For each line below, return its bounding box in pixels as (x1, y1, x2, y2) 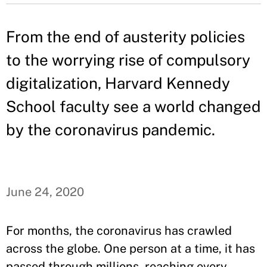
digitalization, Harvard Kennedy (6, 74, 230, 92)
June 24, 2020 (6, 185, 84, 199)
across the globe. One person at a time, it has (6, 241, 255, 256)
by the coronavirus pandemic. (6, 120, 215, 139)
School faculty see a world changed (6, 97, 261, 116)
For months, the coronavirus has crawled (6, 223, 232, 238)
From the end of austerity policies (6, 27, 245, 46)
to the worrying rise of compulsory (6, 51, 250, 69)
